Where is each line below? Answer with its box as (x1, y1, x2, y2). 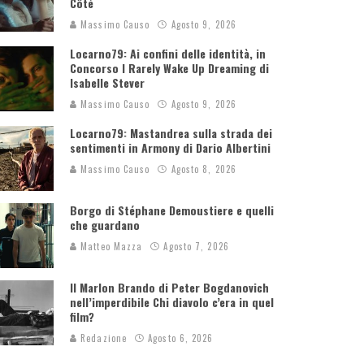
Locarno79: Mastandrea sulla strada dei (70, 124, 272, 141)
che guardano (70, 216, 140, 233)
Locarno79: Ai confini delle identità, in (70, 45, 266, 62)
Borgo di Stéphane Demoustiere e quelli (70, 201, 274, 219)
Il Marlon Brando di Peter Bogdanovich (70, 279, 269, 296)
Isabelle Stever (70, 74, 145, 91)
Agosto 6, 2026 (148, 331, 214, 344)
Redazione (77, 331, 127, 344)
